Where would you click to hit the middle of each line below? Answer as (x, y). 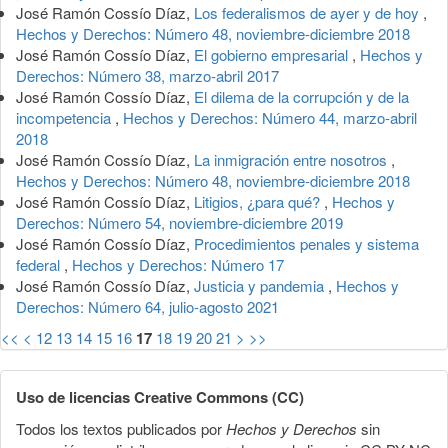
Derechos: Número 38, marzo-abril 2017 (147, 75)
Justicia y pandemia (261, 285)
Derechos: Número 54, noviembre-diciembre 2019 (179, 222)
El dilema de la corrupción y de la (301, 96)
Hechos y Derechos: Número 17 (178, 264)
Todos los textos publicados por (121, 428)
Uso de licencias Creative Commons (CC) (160, 396)
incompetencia (65, 117)
